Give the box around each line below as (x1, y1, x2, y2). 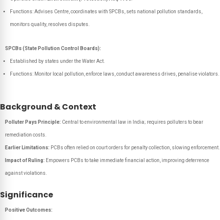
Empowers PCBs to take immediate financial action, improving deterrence (45, 158, 209, 163)
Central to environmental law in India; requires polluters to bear (61, 119, 203, 125)
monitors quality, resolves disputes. (10, 22, 90, 27)
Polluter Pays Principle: (5, 119, 61, 125)
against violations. (5, 170, 47, 176)
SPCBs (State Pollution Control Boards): (5, 46, 101, 51)
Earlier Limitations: (5, 145, 50, 150)
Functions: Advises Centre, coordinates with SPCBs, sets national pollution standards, (10, 9, 202, 14)
